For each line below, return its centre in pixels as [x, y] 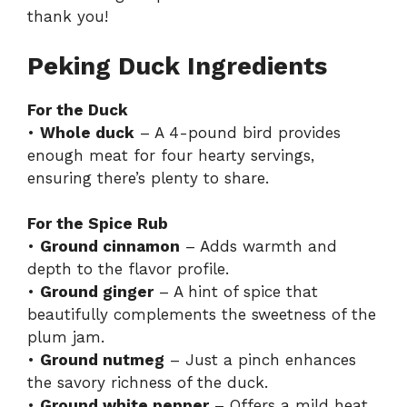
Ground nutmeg [102, 360]
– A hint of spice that [236, 292]
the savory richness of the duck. [148, 383]
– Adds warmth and [258, 247]
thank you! [68, 17]
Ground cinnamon [110, 247]
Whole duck [87, 132]
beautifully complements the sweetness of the [202, 315]
